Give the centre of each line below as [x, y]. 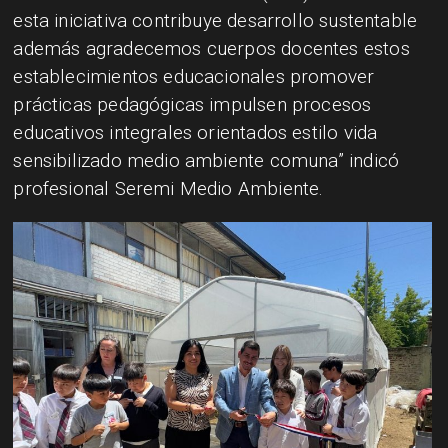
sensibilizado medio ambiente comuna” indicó [206, 161]
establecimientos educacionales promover [194, 77]
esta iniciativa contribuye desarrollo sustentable [215, 21]
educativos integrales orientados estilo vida [195, 133]
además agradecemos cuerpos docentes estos [211, 49]
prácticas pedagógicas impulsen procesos [192, 105]
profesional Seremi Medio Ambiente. [168, 189]
